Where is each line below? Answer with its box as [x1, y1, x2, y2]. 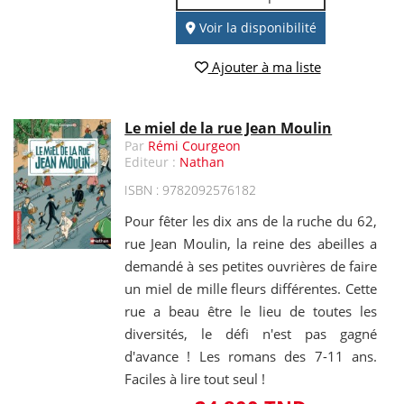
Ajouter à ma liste [207, 57, 321, 76]
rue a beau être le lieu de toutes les [124, 301, 377, 320]
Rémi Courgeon [148, 136, 242, 154]
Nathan [179, 152, 225, 170]
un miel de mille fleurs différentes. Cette [124, 279, 377, 298]
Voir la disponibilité [195, 19, 317, 37]
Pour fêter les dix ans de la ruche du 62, [124, 211, 377, 230]
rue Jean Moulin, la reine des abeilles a [124, 234, 377, 252]
